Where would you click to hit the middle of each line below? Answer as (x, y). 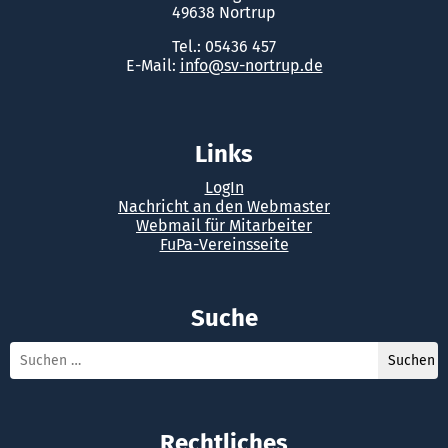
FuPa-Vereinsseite (224, 245)
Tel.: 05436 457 (224, 47)
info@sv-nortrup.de (251, 66)
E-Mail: (152, 66)
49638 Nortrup (224, 13)
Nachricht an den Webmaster (224, 207)
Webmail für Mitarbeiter (224, 226)
